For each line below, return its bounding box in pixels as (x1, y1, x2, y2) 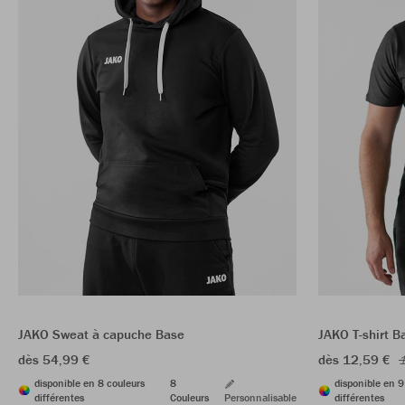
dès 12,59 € (318, 351, 391, 369)
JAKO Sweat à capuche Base (18, 325, 184, 344)
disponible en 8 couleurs (34, 376, 145, 391)
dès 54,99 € (18, 351, 90, 369)
